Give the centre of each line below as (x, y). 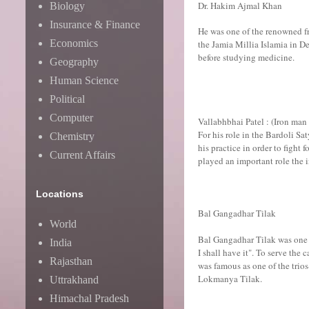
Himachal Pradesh (89, 298)
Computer (71, 118)
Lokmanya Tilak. (230, 279)
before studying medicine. (246, 57)
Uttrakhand (74, 280)
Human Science (84, 80)
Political (67, 99)
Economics (74, 43)
